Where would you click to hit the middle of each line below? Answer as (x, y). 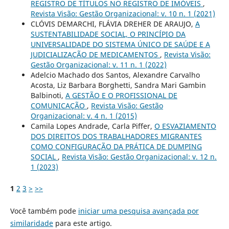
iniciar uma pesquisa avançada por (138, 211)
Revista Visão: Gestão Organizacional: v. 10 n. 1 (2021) (123, 14)
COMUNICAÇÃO (59, 106)
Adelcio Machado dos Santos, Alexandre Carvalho (115, 75)
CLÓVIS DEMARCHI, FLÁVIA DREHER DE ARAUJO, (113, 24)
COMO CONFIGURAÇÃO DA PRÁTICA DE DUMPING (116, 147)
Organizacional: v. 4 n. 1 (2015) (84, 116)
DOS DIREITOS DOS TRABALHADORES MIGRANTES (116, 136)
